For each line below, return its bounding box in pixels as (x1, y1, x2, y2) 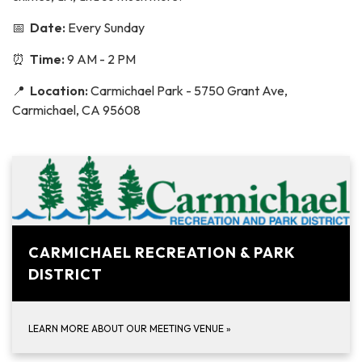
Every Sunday (65, 19, 145, 36)
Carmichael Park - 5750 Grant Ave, (90, 82, 288, 99)
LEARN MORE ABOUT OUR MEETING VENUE (28, 322, 226, 335)
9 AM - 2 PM (67, 51, 136, 68)
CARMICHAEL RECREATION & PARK (28, 243, 295, 263)
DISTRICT (28, 265, 103, 284)
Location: (30, 82, 90, 99)
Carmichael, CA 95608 (12, 102, 141, 119)
